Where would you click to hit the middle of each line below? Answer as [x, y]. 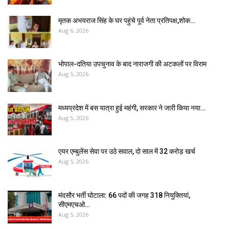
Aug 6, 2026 [73, 30]
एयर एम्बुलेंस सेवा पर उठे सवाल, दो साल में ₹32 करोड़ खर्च [127, 152]
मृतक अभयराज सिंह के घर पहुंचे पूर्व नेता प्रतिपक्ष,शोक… [127, 20]
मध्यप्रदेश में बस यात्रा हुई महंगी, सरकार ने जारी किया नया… [132, 108]
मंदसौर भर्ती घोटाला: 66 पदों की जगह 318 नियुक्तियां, [124, 196]
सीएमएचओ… [74, 205]
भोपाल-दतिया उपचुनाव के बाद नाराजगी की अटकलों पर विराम [132, 64]
